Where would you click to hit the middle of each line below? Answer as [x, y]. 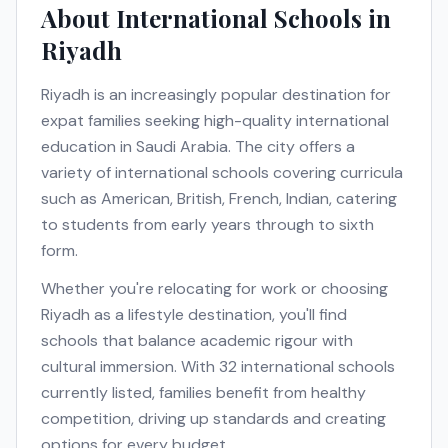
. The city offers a [291, 146]
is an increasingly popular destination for [240, 94]
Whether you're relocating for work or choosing [214, 288]
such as [71, 198]
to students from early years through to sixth [207, 224]
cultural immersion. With [130, 366]
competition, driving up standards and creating [213, 418]
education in [88, 146]
